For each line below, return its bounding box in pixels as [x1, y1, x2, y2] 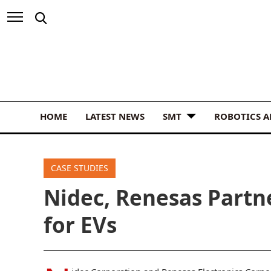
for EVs [44, 210, 117, 239]
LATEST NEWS [85, 109, 145, 122]
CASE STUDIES [51, 162, 108, 174]
